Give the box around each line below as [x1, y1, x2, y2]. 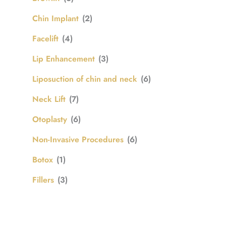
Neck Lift [32, 93, 66, 105]
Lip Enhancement [32, 52, 95, 65]
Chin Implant [32, 12, 79, 24]
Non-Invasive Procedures [32, 133, 124, 145]
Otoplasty [32, 113, 67, 125]
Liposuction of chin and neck [32, 73, 137, 85]
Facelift [32, 32, 59, 44]
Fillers [32, 174, 54, 186]
